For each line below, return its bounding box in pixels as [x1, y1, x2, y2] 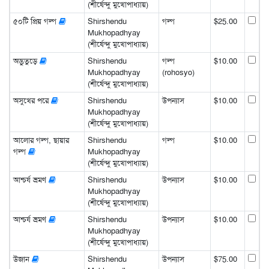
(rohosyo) [162, 67, 195, 77]
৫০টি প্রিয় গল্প [13, 16, 59, 26]
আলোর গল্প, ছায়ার [13, 134, 69, 145]
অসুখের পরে [13, 95, 51, 106]
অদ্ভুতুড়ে [13, 55, 40, 66]
